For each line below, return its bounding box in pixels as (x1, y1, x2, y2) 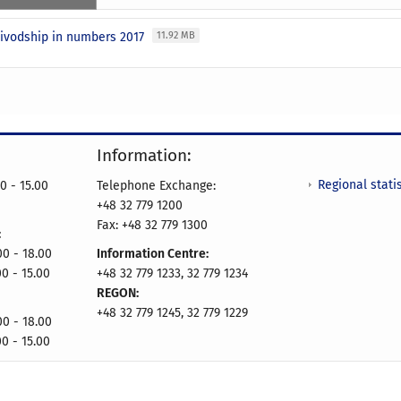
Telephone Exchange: (97, 177, 216, 193)
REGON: (97, 285, 139, 301)
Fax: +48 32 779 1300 (97, 217, 208, 233)
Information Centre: (97, 245, 209, 261)
